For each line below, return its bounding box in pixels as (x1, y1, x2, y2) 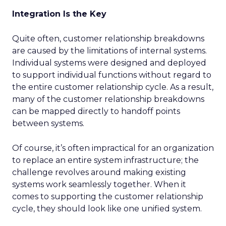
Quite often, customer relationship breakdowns (12, 34, 204, 43)
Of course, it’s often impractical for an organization (12, 143, 214, 153)
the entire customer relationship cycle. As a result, (12, 82, 213, 92)
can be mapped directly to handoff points (12, 106, 180, 116)
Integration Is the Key (12, 9, 106, 19)
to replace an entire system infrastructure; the (12, 155, 199, 165)
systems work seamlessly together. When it (12, 180, 186, 189)
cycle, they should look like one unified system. (12, 204, 202, 213)
